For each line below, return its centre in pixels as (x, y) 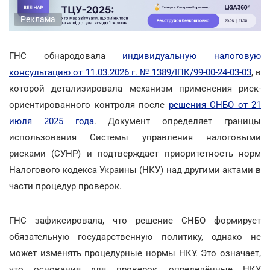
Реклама (38, 19)
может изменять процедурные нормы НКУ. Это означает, (135, 253)
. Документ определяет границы (177, 121)
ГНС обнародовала (66, 56)
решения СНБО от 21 (215, 105)
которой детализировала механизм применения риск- (135, 88)
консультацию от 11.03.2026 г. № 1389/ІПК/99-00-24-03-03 (130, 72)
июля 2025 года (52, 121)
